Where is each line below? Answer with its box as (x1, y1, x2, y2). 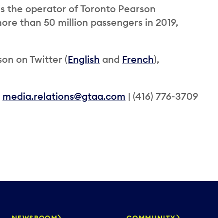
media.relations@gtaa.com (2, 90, 126, 102)
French (122, 53, 154, 65)
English (68, 53, 100, 65)
